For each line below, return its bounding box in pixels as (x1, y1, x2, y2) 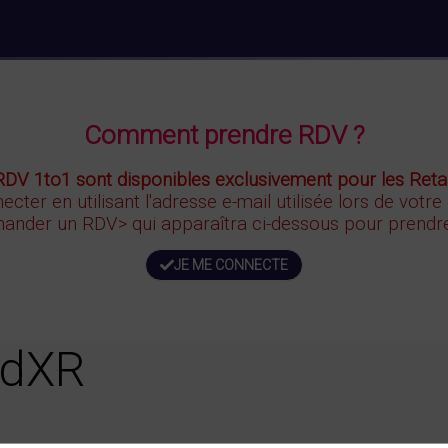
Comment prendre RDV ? (83, 120, 365, 150)
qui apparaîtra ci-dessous (131, 212, 344, 235)
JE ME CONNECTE (174, 256, 288, 273)
